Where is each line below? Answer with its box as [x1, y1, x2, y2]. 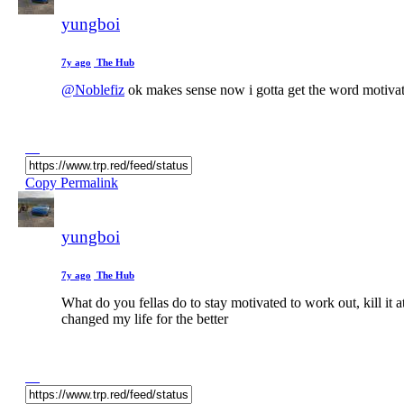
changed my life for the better [61, 310, 228, 326]
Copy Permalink [25, 174, 118, 190]
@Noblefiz [61, 81, 124, 97]
